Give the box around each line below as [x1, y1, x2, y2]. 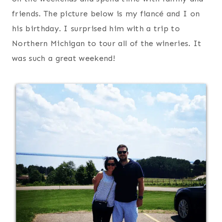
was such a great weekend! [12, 53, 115, 63]
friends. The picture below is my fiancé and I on [12, 8, 200, 18]
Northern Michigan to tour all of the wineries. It [12, 38, 202, 48]
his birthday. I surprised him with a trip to [12, 23, 180, 33]
